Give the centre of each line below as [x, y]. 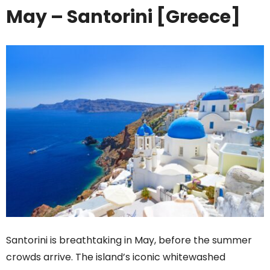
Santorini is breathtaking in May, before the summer [129, 240]
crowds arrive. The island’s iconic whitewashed [116, 257]
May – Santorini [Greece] [123, 17]
